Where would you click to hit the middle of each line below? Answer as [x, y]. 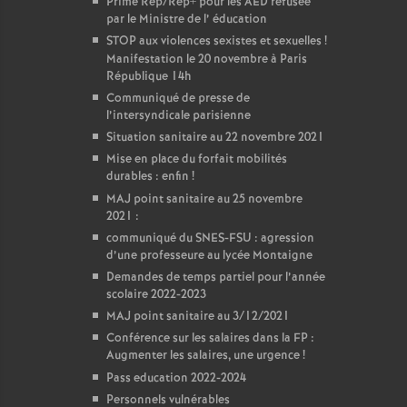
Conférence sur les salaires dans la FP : [210, 338]
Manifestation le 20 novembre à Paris [207, 60]
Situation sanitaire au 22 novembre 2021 [215, 138]
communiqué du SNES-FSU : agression [210, 238]
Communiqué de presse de [178, 99]
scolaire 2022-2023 [156, 295]
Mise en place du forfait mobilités [197, 159]
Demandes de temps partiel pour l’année [216, 278]
